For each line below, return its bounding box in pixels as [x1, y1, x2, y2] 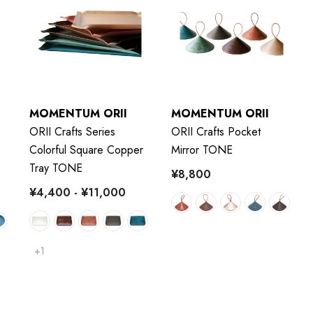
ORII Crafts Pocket [171, 123, 261, 140]
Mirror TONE [171, 141, 233, 158]
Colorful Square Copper [29, 141, 144, 158]
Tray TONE [29, 159, 83, 176]
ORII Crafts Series [29, 123, 116, 140]
